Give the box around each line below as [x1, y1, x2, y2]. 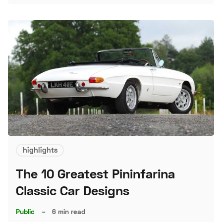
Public [16, 207, 35, 216]
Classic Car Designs [16, 182, 129, 198]
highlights [22, 145, 57, 154]
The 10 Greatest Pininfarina [16, 166, 175, 181]
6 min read [52, 207, 86, 216]
